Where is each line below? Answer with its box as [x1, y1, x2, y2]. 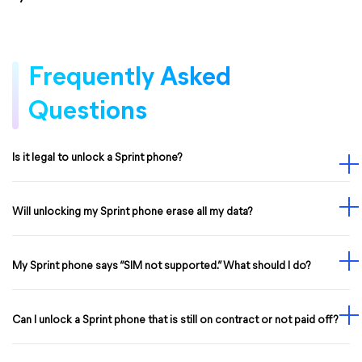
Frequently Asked [28, 65, 231, 91]
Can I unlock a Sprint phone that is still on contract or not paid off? [12, 314, 339, 326]
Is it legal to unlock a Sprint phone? [12, 152, 183, 164]
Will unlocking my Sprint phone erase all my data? [12, 206, 253, 218]
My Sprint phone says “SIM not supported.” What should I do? [12, 260, 311, 272]
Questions [28, 99, 147, 125]
